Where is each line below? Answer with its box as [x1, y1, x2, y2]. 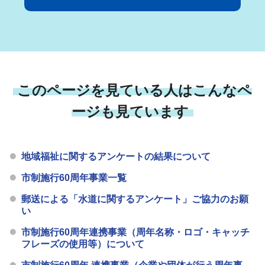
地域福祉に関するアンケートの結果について [21, 151, 211, 161]
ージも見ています [72, 103, 189, 119]
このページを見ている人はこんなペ [17, 82, 253, 98]
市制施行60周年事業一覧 [21, 172, 127, 183]
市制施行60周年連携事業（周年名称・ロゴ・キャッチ [21, 227, 250, 237]
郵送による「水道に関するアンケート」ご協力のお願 [21, 193, 249, 204]
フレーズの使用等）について [21, 238, 145, 249]
